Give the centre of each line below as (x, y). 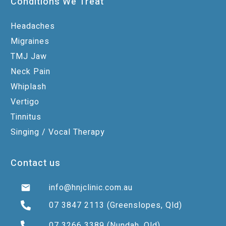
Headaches (33, 26)
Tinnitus (26, 117)
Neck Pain (31, 72)
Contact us (36, 163)
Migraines (30, 41)
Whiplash (29, 87)
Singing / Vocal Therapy (58, 132)
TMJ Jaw (29, 56)
